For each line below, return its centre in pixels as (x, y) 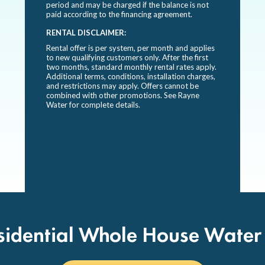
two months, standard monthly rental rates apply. (131, 67)
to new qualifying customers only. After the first (127, 58)
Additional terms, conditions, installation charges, (131, 77)
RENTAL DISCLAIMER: (86, 33)
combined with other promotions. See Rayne (123, 96)
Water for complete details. (93, 105)
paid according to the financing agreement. (119, 14)
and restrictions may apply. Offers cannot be (122, 86)
